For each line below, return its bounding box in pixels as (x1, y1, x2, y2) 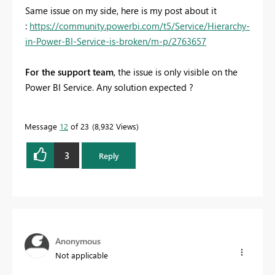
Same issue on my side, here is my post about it (25, 4, 217, 17)
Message (25, 121, 60, 132)
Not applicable (55, 249, 108, 260)
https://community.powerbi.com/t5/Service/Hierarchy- (29, 20, 250, 33)
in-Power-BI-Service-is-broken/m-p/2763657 (25, 35, 206, 48)
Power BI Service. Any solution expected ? (25, 81, 193, 94)
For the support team (25, 66, 114, 79)
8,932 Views (95, 121, 136, 132)
